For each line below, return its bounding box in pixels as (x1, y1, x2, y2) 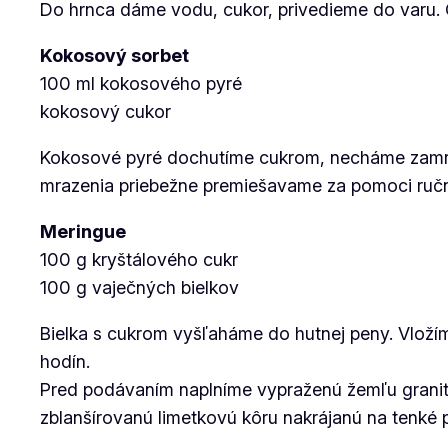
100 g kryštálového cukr (40, 249, 238, 270)
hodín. (40, 351, 90, 372)
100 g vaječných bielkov (40, 277, 239, 298)
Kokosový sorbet (40, 45, 189, 66)
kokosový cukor (40, 101, 171, 122)
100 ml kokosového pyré (40, 73, 242, 94)
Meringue (40, 221, 126, 242)
